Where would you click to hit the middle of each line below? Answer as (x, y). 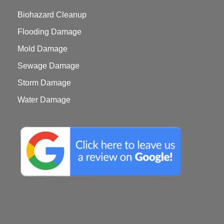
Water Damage (44, 100)
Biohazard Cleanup (52, 15)
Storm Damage (44, 83)
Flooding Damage (50, 32)
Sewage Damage (49, 66)
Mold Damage (43, 49)
